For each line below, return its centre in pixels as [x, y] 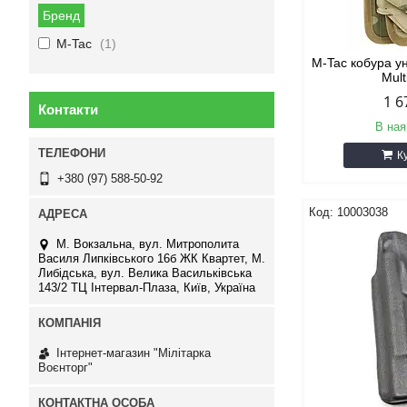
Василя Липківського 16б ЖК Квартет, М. [152, 258]
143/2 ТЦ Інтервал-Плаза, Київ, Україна [147, 288]
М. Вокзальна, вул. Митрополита [148, 244]
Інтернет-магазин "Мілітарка [134, 353]
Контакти [68, 109]
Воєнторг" [65, 367]
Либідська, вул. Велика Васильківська [145, 273]
